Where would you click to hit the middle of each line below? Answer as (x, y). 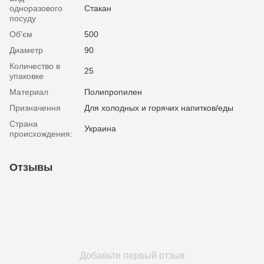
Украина (100, 129)
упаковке (27, 76)
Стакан (98, 9)
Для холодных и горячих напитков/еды (159, 108)
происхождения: (41, 134)
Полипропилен (113, 92)
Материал (29, 92)
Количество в (35, 66)
